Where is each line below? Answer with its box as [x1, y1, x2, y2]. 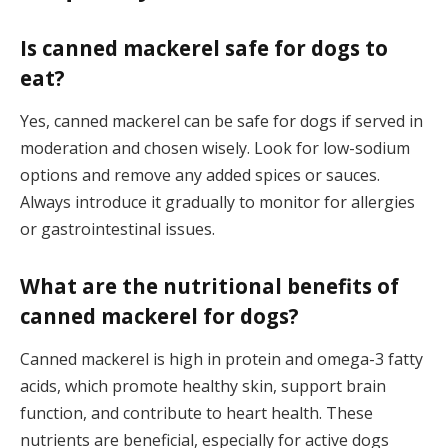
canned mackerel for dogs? [20, 301, 299, 330]
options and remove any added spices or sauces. [20, 164, 380, 187]
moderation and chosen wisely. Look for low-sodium [20, 137, 410, 160]
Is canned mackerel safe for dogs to [20, 33, 388, 62]
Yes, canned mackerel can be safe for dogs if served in [20, 110, 423, 133]
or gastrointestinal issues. [20, 218, 215, 241]
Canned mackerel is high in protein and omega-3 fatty [20, 348, 423, 371]
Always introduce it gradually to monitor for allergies [20, 191, 415, 214]
